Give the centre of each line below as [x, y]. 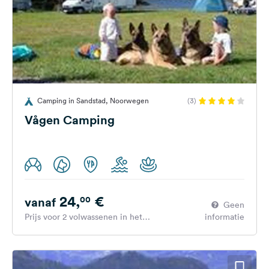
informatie [225, 217]
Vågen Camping [70, 120]
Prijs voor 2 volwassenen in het [83, 217]
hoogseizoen [49, 229]
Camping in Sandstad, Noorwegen [93, 101]
